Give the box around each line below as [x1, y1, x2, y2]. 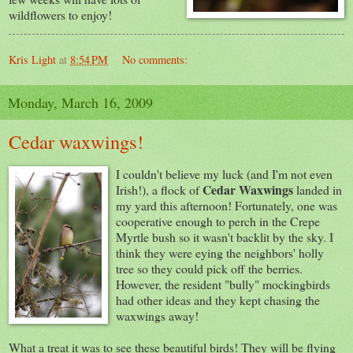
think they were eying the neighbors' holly [116, 244, 324, 262]
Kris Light [9, 51, 56, 67]
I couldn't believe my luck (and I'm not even [116, 165, 333, 183]
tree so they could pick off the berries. [116, 260, 303, 277]
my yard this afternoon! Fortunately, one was [116, 197, 337, 214]
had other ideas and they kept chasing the [116, 292, 320, 309]
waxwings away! [116, 307, 199, 325]
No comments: [122, 51, 188, 67]
